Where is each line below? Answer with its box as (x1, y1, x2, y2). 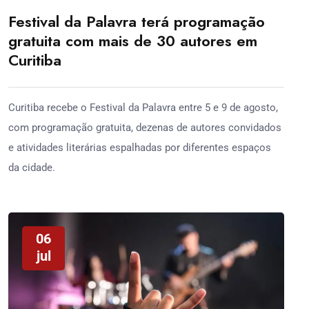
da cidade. (8, 161, 55, 174)
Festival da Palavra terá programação (8, 10, 265, 32)
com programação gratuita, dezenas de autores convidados (8, 121, 281, 134)
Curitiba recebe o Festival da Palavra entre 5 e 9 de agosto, (8, 101, 278, 114)
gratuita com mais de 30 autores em (8, 29, 257, 52)
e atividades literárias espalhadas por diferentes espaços (8, 141, 271, 154)
